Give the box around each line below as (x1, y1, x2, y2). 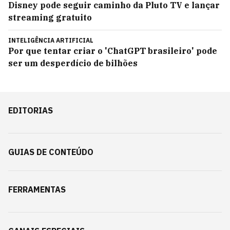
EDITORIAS (8, 105, 53, 116)
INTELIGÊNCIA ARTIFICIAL (8, 36, 93, 44)
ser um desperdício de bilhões (8, 58, 138, 68)
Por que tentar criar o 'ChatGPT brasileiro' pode (8, 46, 217, 56)
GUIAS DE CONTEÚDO (8, 147, 93, 157)
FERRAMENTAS (8, 184, 66, 195)
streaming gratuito (8, 12, 92, 23)
